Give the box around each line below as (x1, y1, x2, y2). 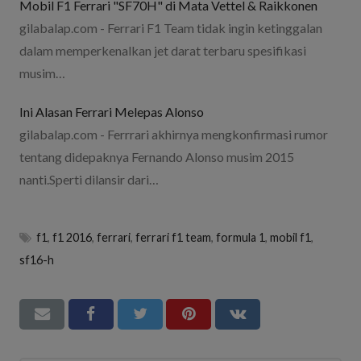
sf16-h (19, 252, 54, 267)
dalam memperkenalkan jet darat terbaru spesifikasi (19, 42, 306, 58)
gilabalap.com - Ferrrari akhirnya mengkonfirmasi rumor (19, 126, 328, 142)
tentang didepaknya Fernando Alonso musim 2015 (19, 148, 294, 164)
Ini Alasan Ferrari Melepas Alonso (19, 103, 204, 119)
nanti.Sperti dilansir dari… (19, 171, 159, 187)
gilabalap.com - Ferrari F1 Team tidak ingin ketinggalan (19, 19, 322, 35)
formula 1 (216, 230, 266, 244)
